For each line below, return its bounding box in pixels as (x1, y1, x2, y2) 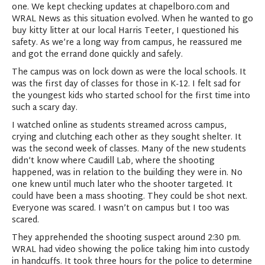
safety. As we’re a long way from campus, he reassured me (12, 35, 242, 50)
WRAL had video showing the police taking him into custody (12, 243, 250, 257)
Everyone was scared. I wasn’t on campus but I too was (12, 201, 230, 216)
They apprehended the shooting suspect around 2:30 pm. (12, 231, 241, 245)
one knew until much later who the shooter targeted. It (12, 177, 232, 192)
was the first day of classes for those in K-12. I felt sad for (12, 77, 241, 92)
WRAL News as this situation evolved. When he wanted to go (12, 12, 253, 27)
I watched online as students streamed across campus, (12, 118, 227, 133)
